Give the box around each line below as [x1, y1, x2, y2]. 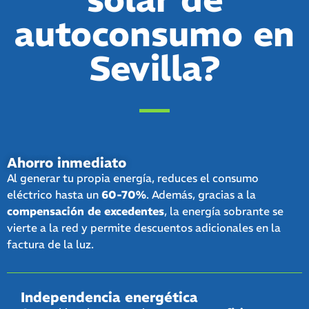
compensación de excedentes [7, 203, 164, 218]
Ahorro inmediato [7, 153, 126, 171]
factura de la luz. [7, 237, 94, 251]
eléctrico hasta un [7, 187, 101, 201]
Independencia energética [21, 288, 198, 306]
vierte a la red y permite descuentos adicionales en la [7, 220, 281, 235]
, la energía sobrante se [164, 203, 283, 218]
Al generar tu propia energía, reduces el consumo [7, 170, 259, 185]
